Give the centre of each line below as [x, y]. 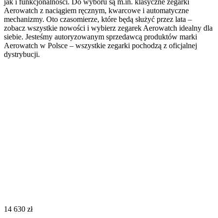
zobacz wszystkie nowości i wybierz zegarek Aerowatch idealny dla [108, 28]
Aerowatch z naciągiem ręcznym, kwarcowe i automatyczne [96, 11]
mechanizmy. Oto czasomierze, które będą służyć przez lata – [98, 19]
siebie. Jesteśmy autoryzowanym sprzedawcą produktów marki [100, 37]
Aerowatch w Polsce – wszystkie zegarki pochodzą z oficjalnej [100, 46]
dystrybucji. [22, 54]
